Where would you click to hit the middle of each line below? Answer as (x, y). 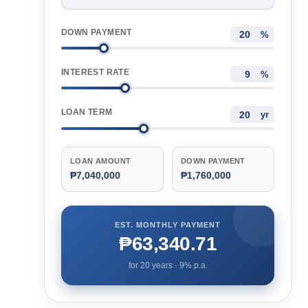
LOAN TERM (87, 112)
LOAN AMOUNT (101, 161)
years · (164, 265)
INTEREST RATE (96, 73)
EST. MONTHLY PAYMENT (168, 224)
